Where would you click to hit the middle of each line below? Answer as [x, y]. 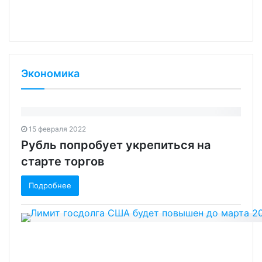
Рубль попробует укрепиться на [116, 145]
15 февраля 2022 [57, 129]
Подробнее [50, 185]
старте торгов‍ [63, 161]
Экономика [50, 73]
